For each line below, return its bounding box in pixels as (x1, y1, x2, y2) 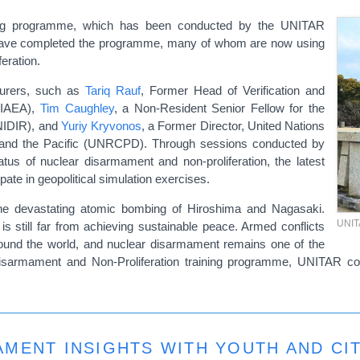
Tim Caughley (40, 100, 114, 115)
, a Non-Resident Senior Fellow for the (113, 100, 325, 115)
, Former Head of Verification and (141, 83, 325, 97)
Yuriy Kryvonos (60, 118, 141, 133)
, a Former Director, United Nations (141, 118, 325, 133)
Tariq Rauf (85, 83, 141, 97)
